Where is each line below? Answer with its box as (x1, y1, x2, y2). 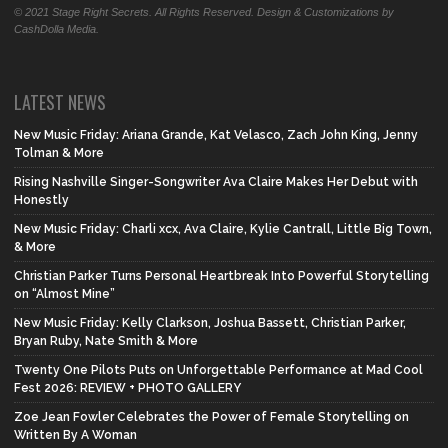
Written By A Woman (14, 428, 137, 443)
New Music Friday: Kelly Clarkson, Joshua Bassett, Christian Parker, (14, 316, 406, 331)
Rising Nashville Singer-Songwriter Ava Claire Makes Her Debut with (14, 175, 418, 190)
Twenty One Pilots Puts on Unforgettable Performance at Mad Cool (14, 363, 423, 378)
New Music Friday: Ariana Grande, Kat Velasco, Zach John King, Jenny (14, 128, 418, 143)
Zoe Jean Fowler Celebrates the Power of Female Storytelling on (14, 410, 409, 425)
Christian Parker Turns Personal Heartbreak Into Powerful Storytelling (14, 269, 429, 284)
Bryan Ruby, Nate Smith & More (14, 334, 198, 349)
